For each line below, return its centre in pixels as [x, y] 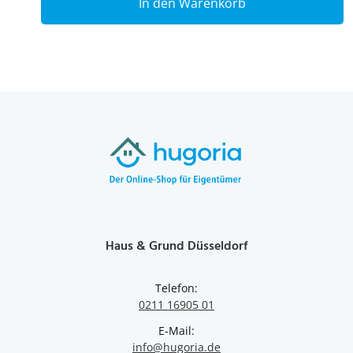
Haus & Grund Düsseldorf [176, 245]
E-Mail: [176, 330]
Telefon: [176, 288]
